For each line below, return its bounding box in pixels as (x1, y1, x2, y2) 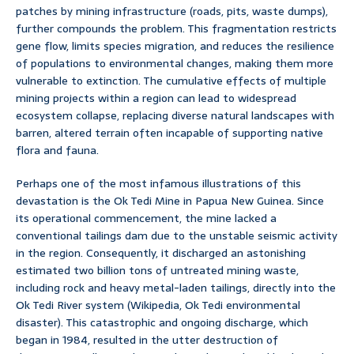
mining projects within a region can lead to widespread (16, 89, 296, 107)
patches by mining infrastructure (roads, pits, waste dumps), (16, 2, 328, 21)
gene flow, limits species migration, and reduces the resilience (16, 37, 334, 55)
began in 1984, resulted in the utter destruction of (16, 331, 278, 349)
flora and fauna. (16, 141, 99, 160)
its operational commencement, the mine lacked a (16, 209, 277, 228)
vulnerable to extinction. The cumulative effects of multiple (16, 72, 326, 90)
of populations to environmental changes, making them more (16, 55, 333, 73)
